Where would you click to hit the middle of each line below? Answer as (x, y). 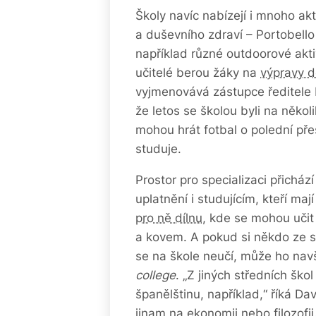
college (156, 275)
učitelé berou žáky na (198, 73)
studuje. (158, 149)
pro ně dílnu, (171, 218)
